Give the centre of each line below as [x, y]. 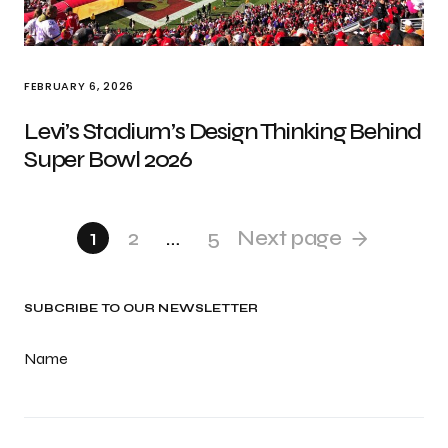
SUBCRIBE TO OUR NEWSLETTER [141, 308]
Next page [289, 238]
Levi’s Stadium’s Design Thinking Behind [223, 131]
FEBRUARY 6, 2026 [79, 86]
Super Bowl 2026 [108, 159]
